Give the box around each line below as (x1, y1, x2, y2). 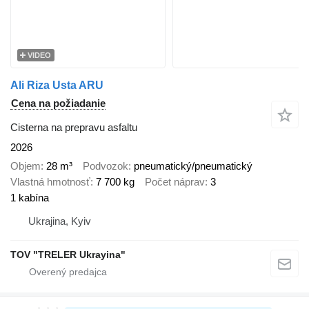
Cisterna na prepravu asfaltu (10, 121, 137, 134)
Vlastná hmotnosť (10, 175, 90, 188)
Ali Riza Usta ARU (10, 79, 103, 92)
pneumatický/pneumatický (134, 159, 252, 172)
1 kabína (10, 191, 49, 203)
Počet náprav (145, 175, 205, 188)
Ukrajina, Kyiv (28, 215, 91, 227)
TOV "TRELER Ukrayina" (10, 248, 126, 260)
